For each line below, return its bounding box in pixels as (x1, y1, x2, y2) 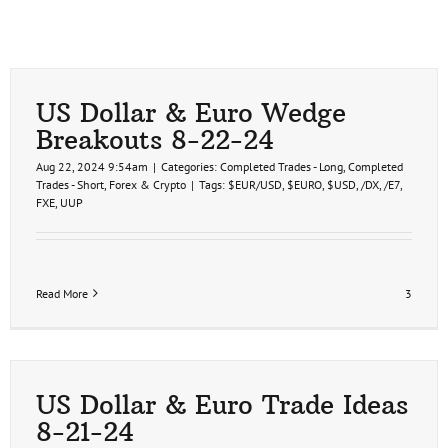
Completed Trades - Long (220, 158, 343, 174)
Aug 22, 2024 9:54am (36, 158, 148, 174)
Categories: (161, 158, 220, 174)
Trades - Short (36, 176, 104, 192)
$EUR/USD (228, 176, 282, 192)
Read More (36, 285, 88, 301)
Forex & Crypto (109, 176, 186, 192)
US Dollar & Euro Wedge (36, 95, 346, 129)
